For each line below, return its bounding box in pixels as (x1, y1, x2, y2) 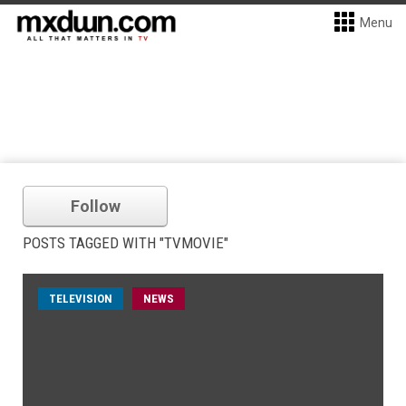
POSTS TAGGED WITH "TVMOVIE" (23, 234, 228, 252)
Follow (70, 197, 121, 216)
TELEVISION (49, 292, 112, 305)
